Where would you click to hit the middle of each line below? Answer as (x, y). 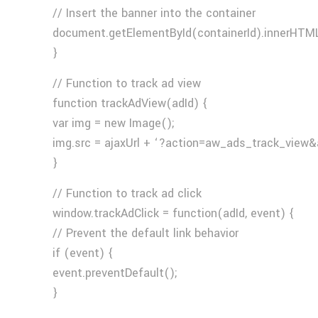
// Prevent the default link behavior (146, 233)
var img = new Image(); (114, 123)
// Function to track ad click (127, 193)
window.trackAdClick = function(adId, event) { (174, 213)
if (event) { (83, 253)
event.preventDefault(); (115, 273)
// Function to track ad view (127, 83)
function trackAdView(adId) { (131, 103)
